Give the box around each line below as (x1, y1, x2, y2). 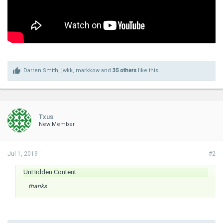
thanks (28, 182, 47, 190)
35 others (112, 67, 136, 74)
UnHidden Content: (23, 168, 78, 176)
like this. (136, 67, 160, 74)
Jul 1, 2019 (7, 150, 38, 157)
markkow (76, 67, 100, 74)
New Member (39, 120, 75, 127)
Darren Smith (23, 67, 58, 74)
